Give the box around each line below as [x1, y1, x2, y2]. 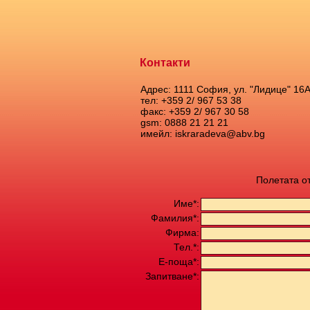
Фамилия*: [151, 212, 199, 224]
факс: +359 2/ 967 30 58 [140, 106, 249, 117]
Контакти [140, 57, 190, 69]
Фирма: [165, 227, 199, 238]
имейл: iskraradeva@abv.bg [140, 128, 265, 139]
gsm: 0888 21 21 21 [140, 117, 228, 128]
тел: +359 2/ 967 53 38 [140, 95, 241, 106]
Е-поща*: [158, 256, 199, 267]
